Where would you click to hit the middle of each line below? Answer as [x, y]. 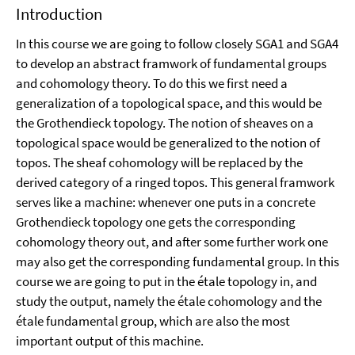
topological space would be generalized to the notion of [168, 143]
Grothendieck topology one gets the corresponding [156, 222]
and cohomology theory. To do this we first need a [152, 83]
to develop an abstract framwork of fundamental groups [171, 63]
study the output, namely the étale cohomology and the [169, 301]
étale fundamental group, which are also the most [153, 321]
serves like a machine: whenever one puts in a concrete [166, 202]
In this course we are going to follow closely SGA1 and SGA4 [177, 44]
